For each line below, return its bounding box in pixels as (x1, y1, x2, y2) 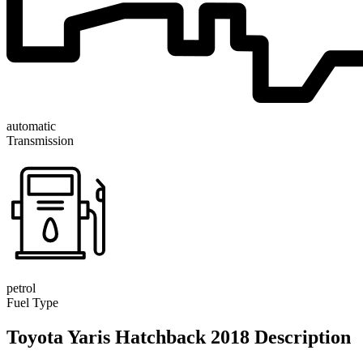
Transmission (6, 133, 74, 147)
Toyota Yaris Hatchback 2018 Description (6, 326, 351, 348)
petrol (6, 280, 36, 295)
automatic (6, 118, 56, 133)
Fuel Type (6, 295, 58, 310)
